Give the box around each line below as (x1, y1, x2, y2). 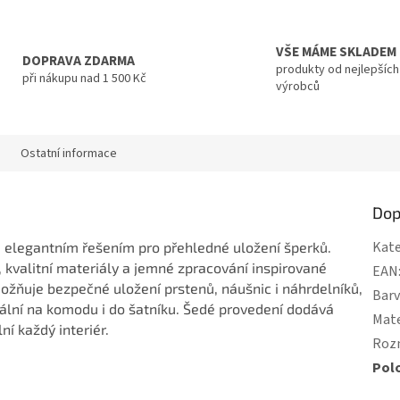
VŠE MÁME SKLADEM (276, 42, 396, 62)
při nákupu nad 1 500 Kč (21, 69, 146, 87)
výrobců (276, 78, 320, 96)
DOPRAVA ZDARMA (21, 50, 135, 71)
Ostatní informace (21, 144, 117, 162)
